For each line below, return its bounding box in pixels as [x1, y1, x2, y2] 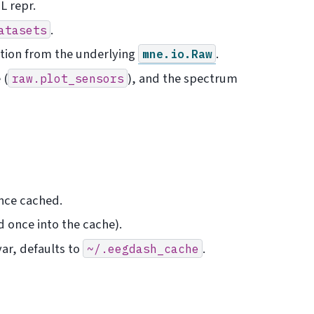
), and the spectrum [128, 69, 238, 88]
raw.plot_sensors [11, 70, 124, 86]
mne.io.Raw [142, 46, 212, 62]
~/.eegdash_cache [86, 240, 199, 256]
